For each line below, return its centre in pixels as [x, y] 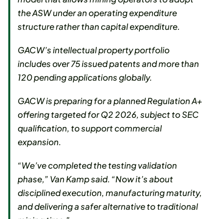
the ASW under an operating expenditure [98, 13]
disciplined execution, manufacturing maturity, [110, 193]
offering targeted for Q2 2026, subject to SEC [109, 115]
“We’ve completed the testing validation [98, 165]
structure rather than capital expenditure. [99, 27]
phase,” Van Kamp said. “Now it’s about [96, 179]
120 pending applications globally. [85, 77]
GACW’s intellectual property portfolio [94, 50]
